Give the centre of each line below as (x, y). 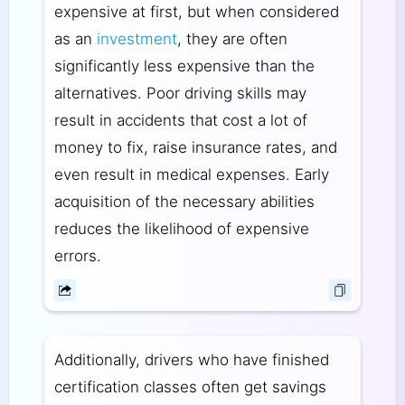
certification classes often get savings (190, 387)
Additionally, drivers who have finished (191, 360)
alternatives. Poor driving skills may (180, 93)
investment (137, 38)
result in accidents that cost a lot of (180, 120)
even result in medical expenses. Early (191, 174)
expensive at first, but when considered (196, 11)
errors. (77, 255)
